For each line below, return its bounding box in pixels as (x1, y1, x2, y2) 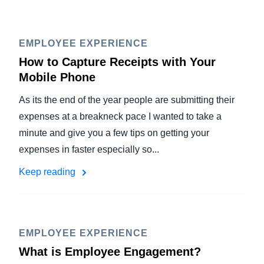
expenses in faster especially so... (19, 144, 159, 154)
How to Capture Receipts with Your (19, 55, 216, 68)
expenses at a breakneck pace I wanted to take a (19, 111, 222, 121)
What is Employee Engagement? (19, 245, 201, 258)
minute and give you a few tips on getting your (19, 128, 209, 138)
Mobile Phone (19, 71, 95, 84)
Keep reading (19, 167, 78, 177)
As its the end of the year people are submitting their (19, 95, 235, 105)
